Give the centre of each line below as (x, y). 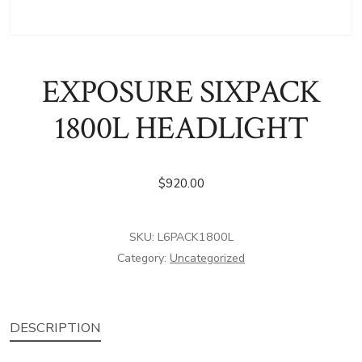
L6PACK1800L (195, 237)
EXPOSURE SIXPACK (181, 92)
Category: (143, 258)
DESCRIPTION (55, 328)
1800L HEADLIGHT (181, 128)
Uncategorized (207, 258)
